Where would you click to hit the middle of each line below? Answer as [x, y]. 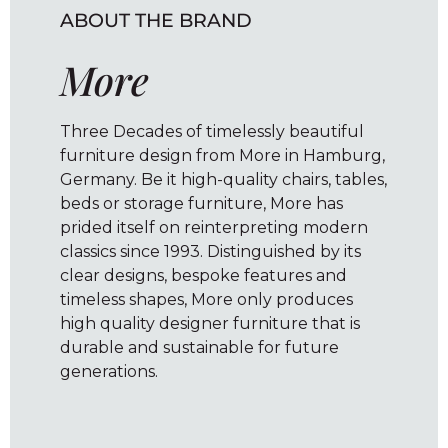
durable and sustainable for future [199, 348]
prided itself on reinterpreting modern [214, 228]
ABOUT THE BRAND [156, 19]
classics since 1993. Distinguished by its [210, 252]
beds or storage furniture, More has [201, 204]
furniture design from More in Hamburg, [222, 156]
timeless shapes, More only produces [206, 300]
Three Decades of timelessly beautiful [212, 132]
